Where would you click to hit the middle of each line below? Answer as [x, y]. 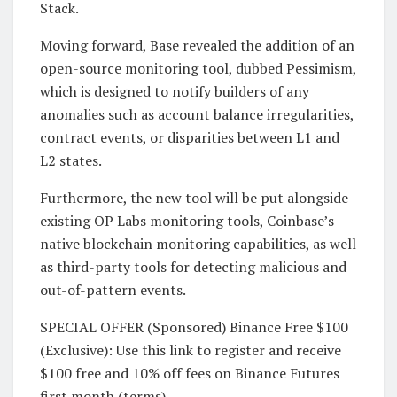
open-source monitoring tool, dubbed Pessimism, [198, 69]
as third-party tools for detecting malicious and [193, 267]
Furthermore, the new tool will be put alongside [194, 198]
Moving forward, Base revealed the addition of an [197, 46]
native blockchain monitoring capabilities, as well [198, 244]
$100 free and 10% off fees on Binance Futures [190, 374]
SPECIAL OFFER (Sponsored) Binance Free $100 [194, 327]
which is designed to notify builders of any [175, 92]
